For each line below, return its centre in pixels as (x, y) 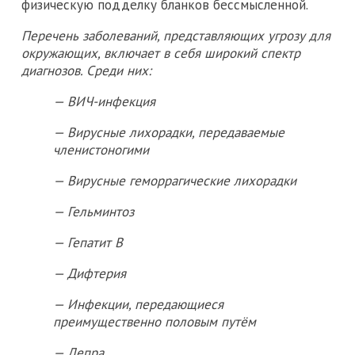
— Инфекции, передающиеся (138, 305)
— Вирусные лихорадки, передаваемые (169, 133)
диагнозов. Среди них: (86, 71)
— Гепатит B (88, 243)
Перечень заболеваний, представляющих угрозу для (176, 36)
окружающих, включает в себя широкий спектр (161, 53)
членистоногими (101, 150)
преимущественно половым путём (155, 322)
